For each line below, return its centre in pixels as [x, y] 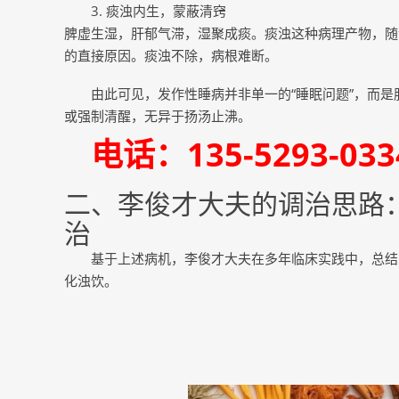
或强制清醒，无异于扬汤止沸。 [158, 116]
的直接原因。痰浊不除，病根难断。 [171, 55]
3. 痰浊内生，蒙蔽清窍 [159, 11]
